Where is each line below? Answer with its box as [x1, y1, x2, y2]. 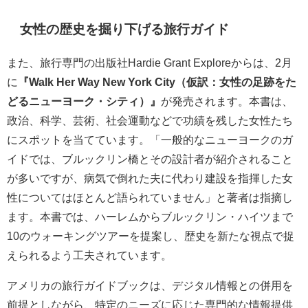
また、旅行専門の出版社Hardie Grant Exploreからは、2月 [7, 57, 292, 69]
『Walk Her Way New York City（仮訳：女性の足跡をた [18, 76, 296, 88]
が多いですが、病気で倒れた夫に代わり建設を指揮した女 [7, 173, 293, 184]
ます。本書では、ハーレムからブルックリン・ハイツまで [7, 211, 293, 223]
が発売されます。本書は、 [161, 96, 293, 107]
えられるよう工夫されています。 [7, 250, 172, 261]
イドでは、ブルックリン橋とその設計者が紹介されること [7, 153, 293, 165]
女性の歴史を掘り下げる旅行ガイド [20, 22, 230, 36]
